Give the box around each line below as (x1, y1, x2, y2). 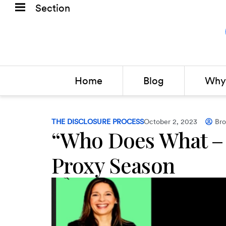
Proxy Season (51, 151, 175, 179)
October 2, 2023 (144, 118, 197, 126)
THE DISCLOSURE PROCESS (51, 118, 144, 126)
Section (35, 2, 70, 14)
